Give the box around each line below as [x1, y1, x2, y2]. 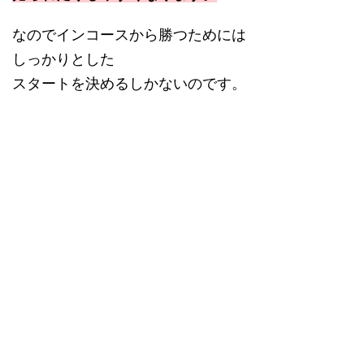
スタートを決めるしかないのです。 [12, 74, 246, 92]
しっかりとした [12, 50, 115, 67]
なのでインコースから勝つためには [12, 25, 246, 43]
